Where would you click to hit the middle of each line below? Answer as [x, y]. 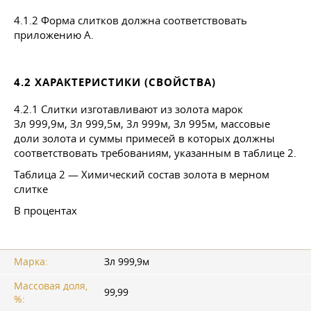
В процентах [45, 210]
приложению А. [54, 34]
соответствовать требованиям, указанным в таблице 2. [155, 152]
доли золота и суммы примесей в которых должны [144, 138]
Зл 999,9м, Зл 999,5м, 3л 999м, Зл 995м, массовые [142, 123]
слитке [31, 188]
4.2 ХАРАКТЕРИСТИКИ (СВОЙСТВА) [115, 82]
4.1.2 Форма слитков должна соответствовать [131, 20]
